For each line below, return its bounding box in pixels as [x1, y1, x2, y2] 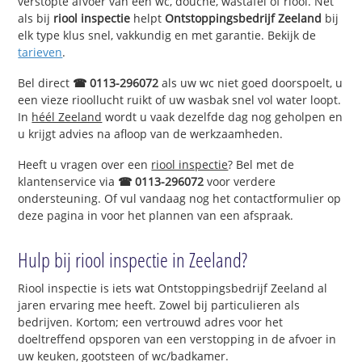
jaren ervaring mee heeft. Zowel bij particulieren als [18, 297, 301, 313]
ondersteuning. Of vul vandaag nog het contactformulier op [18, 190, 342, 206]
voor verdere [204, 173, 276, 189]
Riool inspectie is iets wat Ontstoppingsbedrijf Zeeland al [18, 280, 328, 296]
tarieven [18, 44, 63, 61]
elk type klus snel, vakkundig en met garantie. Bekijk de [18, 27, 317, 44]
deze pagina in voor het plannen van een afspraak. [18, 207, 294, 223]
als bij [18, 11, 54, 27]
